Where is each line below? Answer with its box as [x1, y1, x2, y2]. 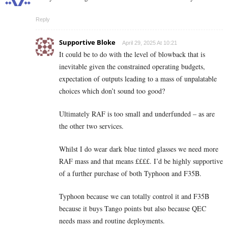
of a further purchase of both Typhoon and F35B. [59, 168, 202, 179]
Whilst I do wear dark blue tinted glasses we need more [59, 144, 218, 154]
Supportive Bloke [59, 38, 116, 47]
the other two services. [59, 121, 124, 131]
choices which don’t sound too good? [59, 86, 165, 96]
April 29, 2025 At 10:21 [122, 40, 177, 46]
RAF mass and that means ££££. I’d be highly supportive [59, 156, 223, 166]
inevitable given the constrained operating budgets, [59, 62, 205, 72]
